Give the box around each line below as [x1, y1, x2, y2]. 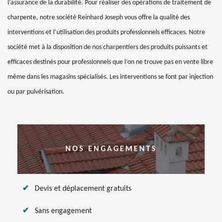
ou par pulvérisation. [7, 88, 64, 96]
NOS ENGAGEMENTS [65, 145, 157, 153]
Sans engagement [35, 207, 92, 215]
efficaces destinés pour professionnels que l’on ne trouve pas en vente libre [7, 58, 213, 66]
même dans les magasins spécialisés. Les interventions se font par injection [7, 73, 213, 81]
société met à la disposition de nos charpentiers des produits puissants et [7, 44, 208, 51]
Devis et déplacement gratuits [35, 185, 131, 193]
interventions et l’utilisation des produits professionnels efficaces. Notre [7, 29, 205, 36]
